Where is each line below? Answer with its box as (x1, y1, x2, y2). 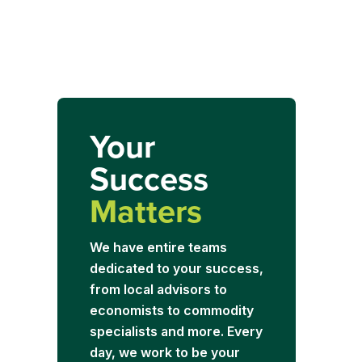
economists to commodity (89, 302, 254, 318)
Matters (89, 187, 202, 234)
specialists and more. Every (89, 323, 263, 339)
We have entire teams (89, 239, 227, 255)
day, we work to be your (89, 344, 240, 360)
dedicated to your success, (89, 260, 263, 276)
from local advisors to (89, 281, 227, 297)
